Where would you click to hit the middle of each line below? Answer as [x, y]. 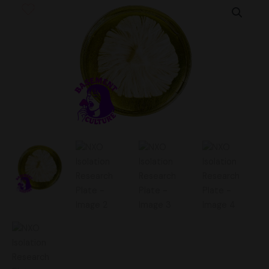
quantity [29, 57]
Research [30, 28]
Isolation [29, 14]
